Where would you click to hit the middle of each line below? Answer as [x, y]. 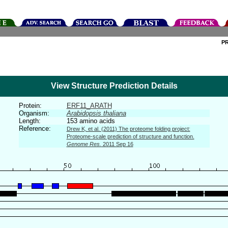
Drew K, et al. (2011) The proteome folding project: [128, 129]
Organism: [34, 113]
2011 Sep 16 [117, 144]
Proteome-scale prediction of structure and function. [130, 136]
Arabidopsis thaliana [96, 113]
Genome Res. [84, 144]
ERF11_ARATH [89, 106]
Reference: [35, 129]
